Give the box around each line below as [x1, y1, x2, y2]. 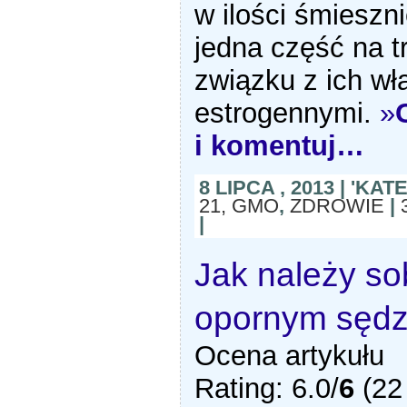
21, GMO [199, 194, 280, 218]
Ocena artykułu [194, 340, 385, 372]
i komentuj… [194, 130, 365, 162]
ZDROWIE [290, 194, 385, 218]
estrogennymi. [194, 97, 381, 129]
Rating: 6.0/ [194, 372, 340, 405]
